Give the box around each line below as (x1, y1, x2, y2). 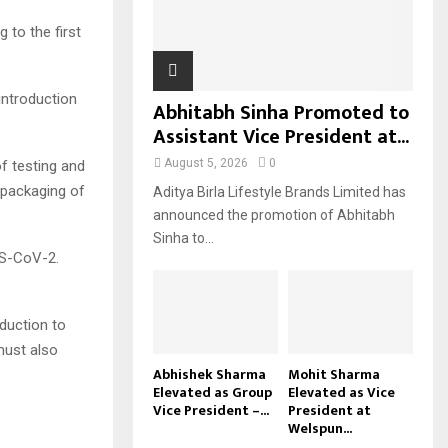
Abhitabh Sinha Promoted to (153, 96, 409, 131)
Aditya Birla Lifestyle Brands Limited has (153, 184, 406, 201)
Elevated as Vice (288, 380, 395, 404)
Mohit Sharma (288, 362, 380, 386)
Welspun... (288, 416, 352, 440)
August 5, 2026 (164, 156, 248, 171)
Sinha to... (153, 230, 214, 247)
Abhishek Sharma (153, 362, 266, 386)
